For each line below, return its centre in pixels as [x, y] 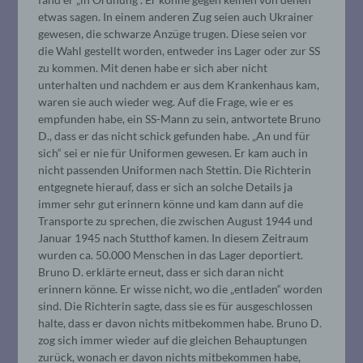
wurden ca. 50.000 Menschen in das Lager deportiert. [171, 254]
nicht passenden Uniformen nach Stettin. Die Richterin [175, 169]
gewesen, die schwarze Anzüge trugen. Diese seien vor [173, 33]
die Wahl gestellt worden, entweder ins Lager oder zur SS [179, 50]
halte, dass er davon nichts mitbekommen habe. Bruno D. [180, 322]
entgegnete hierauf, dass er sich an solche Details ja [166, 186]
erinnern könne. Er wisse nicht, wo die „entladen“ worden [181, 288]
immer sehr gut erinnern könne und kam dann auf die [171, 203]
